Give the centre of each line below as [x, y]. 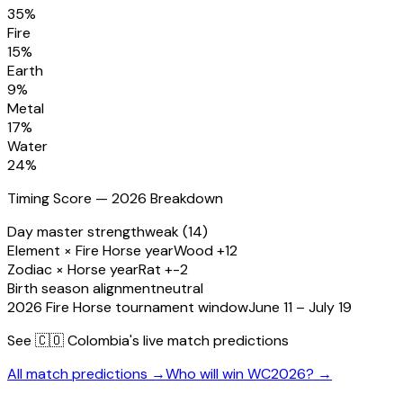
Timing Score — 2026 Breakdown [115, 199]
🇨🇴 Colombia [82, 341]
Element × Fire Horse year [90, 251]
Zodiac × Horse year [73, 270]
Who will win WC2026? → [249, 374]
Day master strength [76, 232]
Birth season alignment [82, 289]
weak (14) [176, 232]
